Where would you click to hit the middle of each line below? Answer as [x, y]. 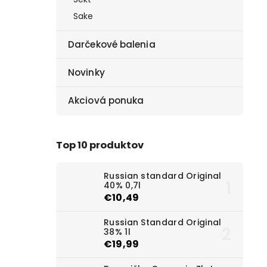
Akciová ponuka [106, 101]
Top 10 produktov [100, 145]
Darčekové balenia [112, 45]
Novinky [86, 73]
